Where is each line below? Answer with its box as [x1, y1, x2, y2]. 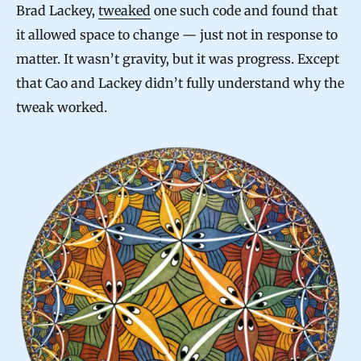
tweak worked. [16, 98, 107, 115]
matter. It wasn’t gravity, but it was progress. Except [16, 50, 339, 67]
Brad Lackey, [16, 2, 98, 19]
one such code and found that [151, 2, 338, 19]
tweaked [98, 2, 151, 19]
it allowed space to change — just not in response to [16, 26, 338, 43]
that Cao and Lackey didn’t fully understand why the [16, 74, 344, 91]
